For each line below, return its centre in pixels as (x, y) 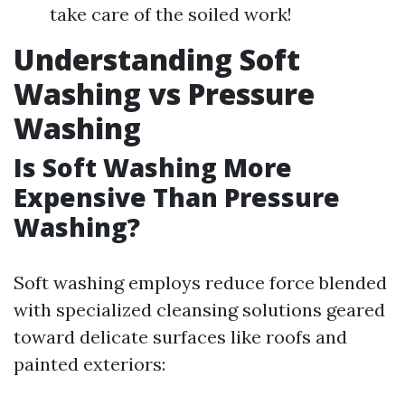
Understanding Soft (157, 59)
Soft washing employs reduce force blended (200, 283)
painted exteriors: (89, 364)
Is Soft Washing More (153, 167)
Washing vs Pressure (164, 94)
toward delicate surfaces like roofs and (180, 337)
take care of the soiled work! (171, 14)
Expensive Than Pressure (177, 197)
